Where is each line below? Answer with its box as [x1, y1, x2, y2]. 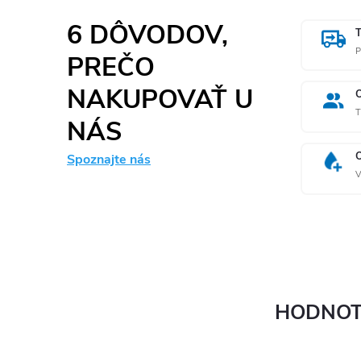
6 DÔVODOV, [67, 17, 228, 52]
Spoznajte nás [67, 150, 151, 168]
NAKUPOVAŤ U [67, 81, 253, 117]
